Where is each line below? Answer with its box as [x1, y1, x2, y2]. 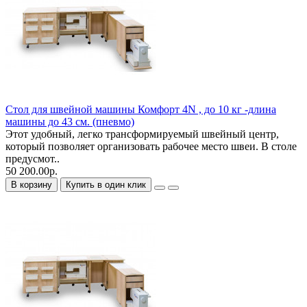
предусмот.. [5, 153, 60, 165]
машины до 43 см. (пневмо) [5, 116, 134, 128]
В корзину [11, 180, 52, 191]
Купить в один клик [66, 180, 146, 191]
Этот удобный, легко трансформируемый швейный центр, [5, 128, 279, 140]
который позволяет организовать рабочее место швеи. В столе [5, 140, 297, 153]
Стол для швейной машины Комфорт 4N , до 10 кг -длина [5, 103, 276, 116]
